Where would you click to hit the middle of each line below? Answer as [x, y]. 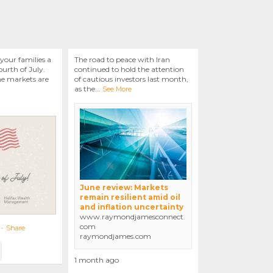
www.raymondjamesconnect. [133, 217]
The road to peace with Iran [122, 60]
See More [117, 89]
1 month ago [97, 260]
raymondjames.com [116, 236]
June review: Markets [124, 188]
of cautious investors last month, [132, 79]
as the [85, 89]
